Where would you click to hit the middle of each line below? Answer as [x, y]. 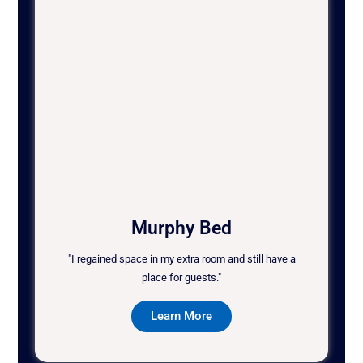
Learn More [181, 316]
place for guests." [181, 278]
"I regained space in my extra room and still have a [181, 259]
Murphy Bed [181, 228]
